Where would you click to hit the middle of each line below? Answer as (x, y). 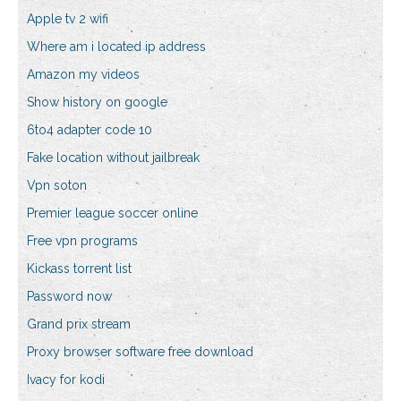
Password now (69, 297)
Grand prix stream (79, 324)
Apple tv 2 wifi (68, 19)
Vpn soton (57, 186)
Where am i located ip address (116, 47)
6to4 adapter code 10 (90, 130)
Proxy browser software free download (140, 352)
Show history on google (97, 102)
